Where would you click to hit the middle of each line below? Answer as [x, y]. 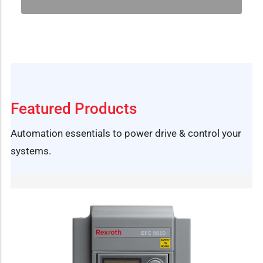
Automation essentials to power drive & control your [126, 133]
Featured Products [74, 108]
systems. [31, 151]
